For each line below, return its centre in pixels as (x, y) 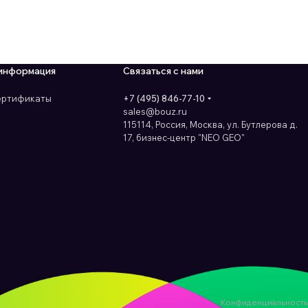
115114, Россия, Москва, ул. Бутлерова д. (211, 125)
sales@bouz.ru (155, 112)
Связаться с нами (164, 71)
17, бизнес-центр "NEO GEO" (184, 138)
